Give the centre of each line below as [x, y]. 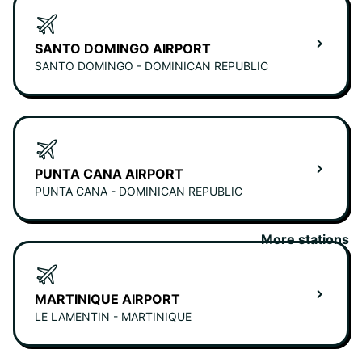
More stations [305, 240]
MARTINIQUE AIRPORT [107, 299]
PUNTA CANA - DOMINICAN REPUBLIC [139, 192]
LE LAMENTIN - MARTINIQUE [113, 317]
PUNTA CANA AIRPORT [109, 174]
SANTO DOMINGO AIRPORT [123, 49]
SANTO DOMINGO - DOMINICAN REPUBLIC [152, 66]
